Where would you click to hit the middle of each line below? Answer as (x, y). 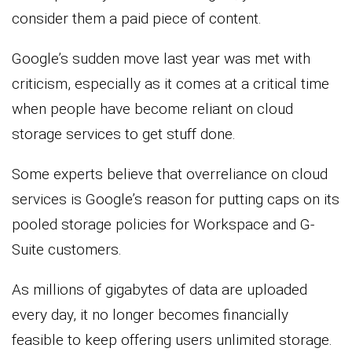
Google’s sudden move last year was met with (161, 59)
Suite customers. (67, 250)
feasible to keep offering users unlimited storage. (172, 340)
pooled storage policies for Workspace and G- (163, 225)
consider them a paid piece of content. (137, 19)
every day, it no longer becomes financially (150, 315)
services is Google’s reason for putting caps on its (176, 200)
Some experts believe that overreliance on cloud (170, 174)
